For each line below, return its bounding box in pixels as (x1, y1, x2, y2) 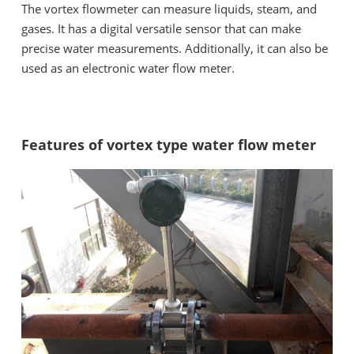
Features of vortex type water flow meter (21, 135, 316, 155)
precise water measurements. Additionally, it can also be (21, 40, 328, 57)
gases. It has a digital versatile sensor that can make (21, 21, 301, 37)
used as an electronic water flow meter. (21, 60, 235, 77)
